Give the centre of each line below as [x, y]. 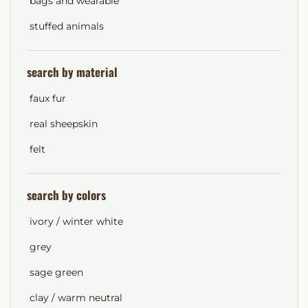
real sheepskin [64, 124]
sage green [56, 272]
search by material [72, 72]
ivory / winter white [76, 221]
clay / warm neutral [76, 298]
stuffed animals [67, 26]
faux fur [48, 98]
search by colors [66, 195]
